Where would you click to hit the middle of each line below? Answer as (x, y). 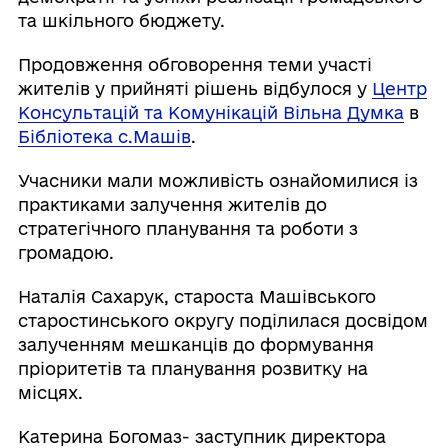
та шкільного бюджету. (121, 21)
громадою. (65, 253)
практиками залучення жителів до (172, 205)
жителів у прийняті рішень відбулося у (194, 89)
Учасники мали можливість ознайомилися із (217, 181)
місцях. (50, 393)
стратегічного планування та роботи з (187, 229)
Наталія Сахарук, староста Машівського (196, 297)
